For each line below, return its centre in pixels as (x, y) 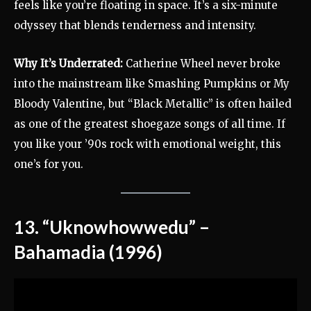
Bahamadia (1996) (88, 252)
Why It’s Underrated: (68, 63)
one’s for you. (49, 164)
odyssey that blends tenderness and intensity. (135, 25)
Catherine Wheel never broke (202, 63)
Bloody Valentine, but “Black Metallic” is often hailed (153, 103)
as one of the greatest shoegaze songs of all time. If (150, 124)
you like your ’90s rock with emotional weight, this (148, 144)
